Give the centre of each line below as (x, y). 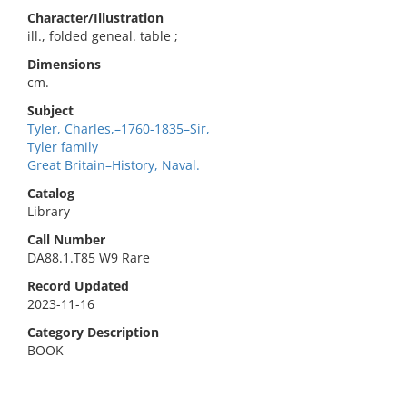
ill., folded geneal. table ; (103, 36)
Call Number (66, 239)
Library (49, 211)
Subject (50, 110)
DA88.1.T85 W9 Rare (89, 258)
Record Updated (78, 286)
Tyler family (63, 147)
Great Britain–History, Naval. (114, 165)
